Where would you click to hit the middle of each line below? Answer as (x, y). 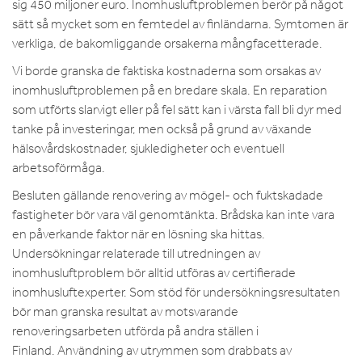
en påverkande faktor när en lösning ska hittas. (139, 234)
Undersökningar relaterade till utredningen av (136, 253)
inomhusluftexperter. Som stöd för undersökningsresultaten (176, 292)
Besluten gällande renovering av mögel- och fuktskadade (168, 195)
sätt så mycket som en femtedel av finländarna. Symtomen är (180, 24)
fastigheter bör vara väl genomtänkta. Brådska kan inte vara (173, 215)
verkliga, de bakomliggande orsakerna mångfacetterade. (167, 43)
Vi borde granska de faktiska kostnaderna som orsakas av (166, 71)
